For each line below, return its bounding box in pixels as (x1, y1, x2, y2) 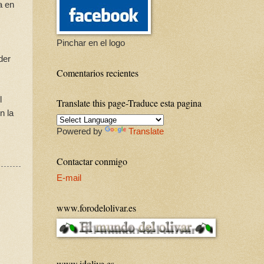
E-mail (57, 173, 81, 183)
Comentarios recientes (57, 67, 138, 80)
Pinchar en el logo (57, 38, 125, 48)
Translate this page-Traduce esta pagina (57, 97, 202, 110)
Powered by (57, 127, 105, 137)
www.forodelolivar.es (57, 202, 136, 214)
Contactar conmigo (57, 155, 127, 168)
